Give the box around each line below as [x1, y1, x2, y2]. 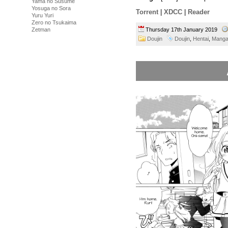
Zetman [32, 26, 50, 33]
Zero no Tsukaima [32, 19, 76, 25]
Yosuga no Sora [32, 5, 71, 11]
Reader [188, 8, 210, 16]
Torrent [136, 8, 158, 16]
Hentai [193, 35, 209, 42]
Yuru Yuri [32, 12, 53, 18]
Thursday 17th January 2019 [144, 26, 222, 33]
